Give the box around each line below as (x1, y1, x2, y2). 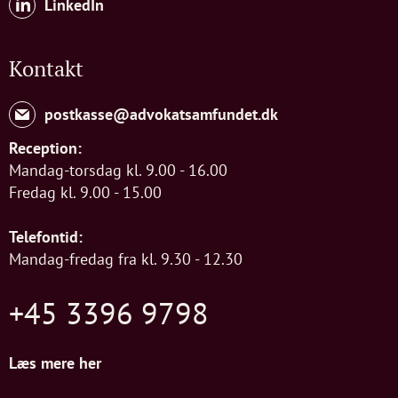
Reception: (9, 137, 82, 158)
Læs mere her (9, 352, 101, 373)
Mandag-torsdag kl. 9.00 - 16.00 (9, 159, 227, 180)
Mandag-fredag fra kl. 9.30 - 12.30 (9, 248, 243, 269)
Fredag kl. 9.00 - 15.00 (9, 181, 162, 203)
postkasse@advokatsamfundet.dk (44, 104, 278, 125)
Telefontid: (9, 226, 83, 247)
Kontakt (9, 53, 84, 83)
